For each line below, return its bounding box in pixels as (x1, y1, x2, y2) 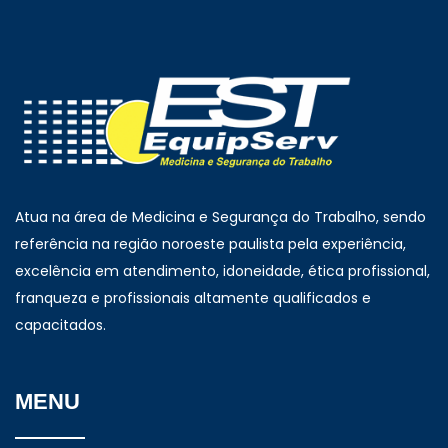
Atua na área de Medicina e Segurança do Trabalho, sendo (15, 206, 426, 227)
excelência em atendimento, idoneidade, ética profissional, (15, 260, 430, 281)
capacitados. (15, 314, 106, 335)
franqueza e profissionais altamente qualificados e (15, 287, 371, 308)
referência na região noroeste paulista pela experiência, (15, 233, 406, 254)
